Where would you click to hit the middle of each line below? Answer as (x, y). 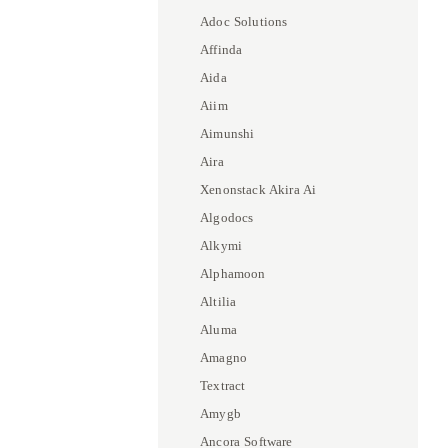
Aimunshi (227, 133)
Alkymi (221, 245)
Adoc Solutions (244, 21)
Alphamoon (233, 273)
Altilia (218, 301)
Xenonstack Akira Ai (258, 189)
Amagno (224, 357)
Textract (223, 385)
